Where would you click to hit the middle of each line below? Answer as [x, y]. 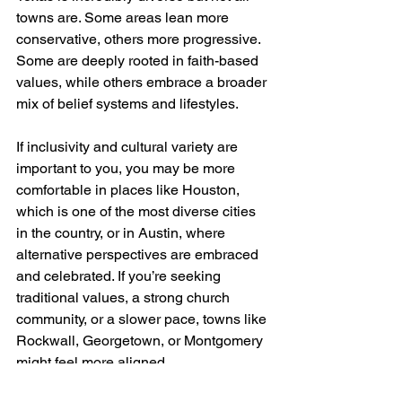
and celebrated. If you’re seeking [120, 275]
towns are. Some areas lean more [124, 17]
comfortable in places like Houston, [130, 189]
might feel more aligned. [92, 362]
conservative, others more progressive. [140, 39]
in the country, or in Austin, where [122, 232]
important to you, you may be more [127, 168]
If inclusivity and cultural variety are [129, 146]
